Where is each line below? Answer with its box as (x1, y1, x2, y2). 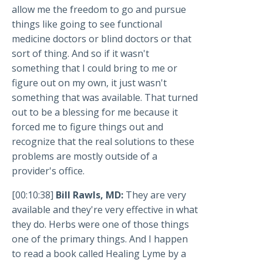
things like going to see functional (12, 18, 162, 31)
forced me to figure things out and (12, 120, 163, 134)
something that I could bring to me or (12, 62, 177, 75)
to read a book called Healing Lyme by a (12, 247, 186, 261)
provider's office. (12, 164, 85, 178)
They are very (126, 188, 186, 202)
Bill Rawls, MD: (56, 188, 123, 202)
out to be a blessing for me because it (12, 106, 178, 119)
